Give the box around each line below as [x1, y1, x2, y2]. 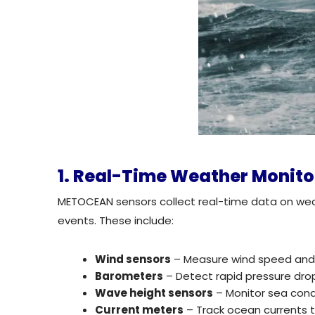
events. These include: [58, 213, 174, 229]
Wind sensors [95, 252, 172, 267]
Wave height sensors [95, 285, 214, 301]
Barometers [95, 269, 164, 284]
